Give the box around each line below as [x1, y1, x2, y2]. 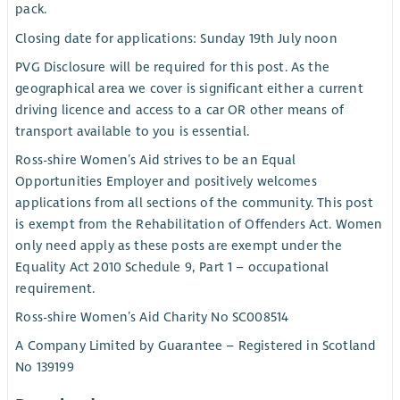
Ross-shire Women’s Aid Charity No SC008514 [15, 309, 289, 326]
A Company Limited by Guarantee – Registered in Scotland [15, 337, 377, 354]
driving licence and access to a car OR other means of [15, 101, 344, 118]
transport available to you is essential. [15, 122, 249, 139]
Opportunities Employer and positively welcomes [15, 172, 317, 189]
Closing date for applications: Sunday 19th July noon [15, 29, 337, 46]
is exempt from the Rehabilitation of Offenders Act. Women [15, 215, 383, 232]
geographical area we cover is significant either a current [15, 79, 363, 96]
